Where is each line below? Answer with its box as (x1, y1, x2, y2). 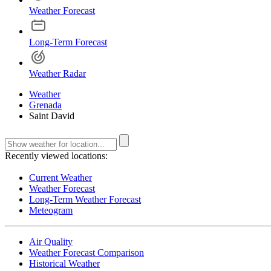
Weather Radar (29, 68, 86, 79)
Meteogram (29, 205, 73, 216)
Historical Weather (29, 258, 100, 269)
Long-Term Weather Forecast (29, 194, 141, 205)
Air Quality (29, 237, 73, 247)
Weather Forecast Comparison (29, 247, 144, 258)
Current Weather (29, 172, 92, 183)
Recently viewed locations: (5, 151, 108, 162)
